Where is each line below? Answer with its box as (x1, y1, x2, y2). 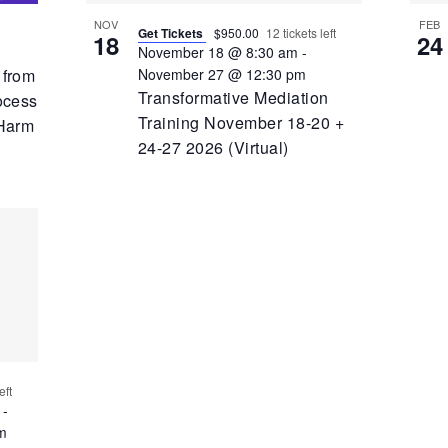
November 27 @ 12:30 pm (137, 63, 306, 84)
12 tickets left (265, 23, 336, 41)
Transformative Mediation (137, 85, 329, 109)
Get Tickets (137, 23, 206, 42)
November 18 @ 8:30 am (137, 41, 298, 62)
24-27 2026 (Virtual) (137, 135, 289, 159)
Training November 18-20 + (137, 110, 344, 134)
